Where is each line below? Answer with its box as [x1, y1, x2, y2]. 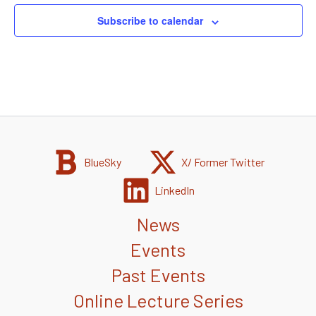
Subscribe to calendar [97, 13, 203, 28]
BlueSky [83, 155, 121, 169]
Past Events [111, 264, 205, 286]
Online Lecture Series [73, 289, 243, 312]
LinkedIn [154, 183, 195, 197]
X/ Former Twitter [181, 155, 265, 169]
